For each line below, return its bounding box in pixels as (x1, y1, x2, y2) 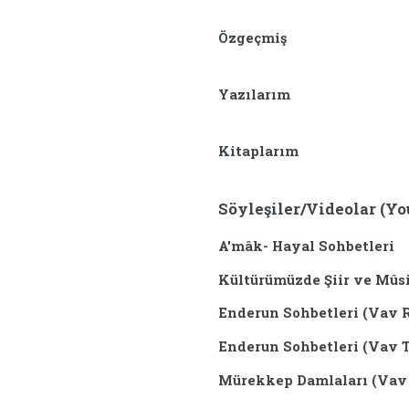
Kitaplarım (218, 142, 299, 161)
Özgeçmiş (218, 29, 288, 47)
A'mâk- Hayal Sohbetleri (218, 237, 395, 256)
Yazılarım (218, 86, 291, 104)
